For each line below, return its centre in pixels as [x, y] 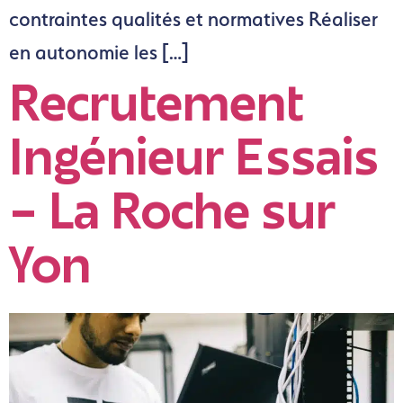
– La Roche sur [172, 217]
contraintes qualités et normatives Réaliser [193, 19]
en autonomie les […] [99, 53]
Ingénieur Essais [194, 163]
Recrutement [157, 109]
